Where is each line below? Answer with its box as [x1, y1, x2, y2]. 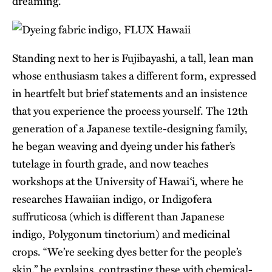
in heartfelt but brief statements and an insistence [12, 85, 248, 101]
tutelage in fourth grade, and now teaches [12, 155, 208, 172]
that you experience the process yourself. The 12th [12, 103, 248, 119]
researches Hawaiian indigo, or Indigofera [12, 191, 212, 207]
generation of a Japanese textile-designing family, [12, 120, 248, 137]
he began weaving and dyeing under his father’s [12, 138, 235, 154]
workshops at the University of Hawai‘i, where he [12, 173, 243, 189]
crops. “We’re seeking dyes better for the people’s [12, 243, 242, 260]
